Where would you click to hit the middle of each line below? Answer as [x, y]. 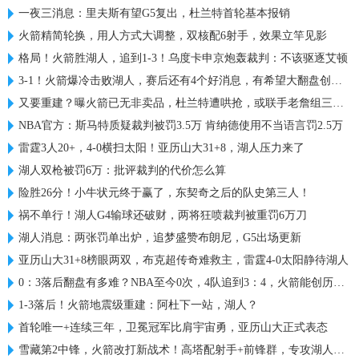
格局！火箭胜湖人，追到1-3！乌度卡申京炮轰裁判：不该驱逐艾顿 [183, 58]
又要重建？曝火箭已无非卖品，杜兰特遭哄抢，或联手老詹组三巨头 [175, 103]
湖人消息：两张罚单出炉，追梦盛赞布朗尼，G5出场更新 [160, 237]
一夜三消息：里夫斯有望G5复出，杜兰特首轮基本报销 [154, 13]
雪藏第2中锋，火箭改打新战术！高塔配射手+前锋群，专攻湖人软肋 [176, 349]
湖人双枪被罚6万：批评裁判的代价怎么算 [122, 170]
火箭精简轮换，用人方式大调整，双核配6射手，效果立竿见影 [173, 35]
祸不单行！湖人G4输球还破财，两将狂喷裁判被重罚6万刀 [163, 215]
